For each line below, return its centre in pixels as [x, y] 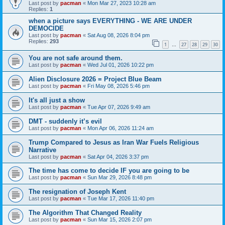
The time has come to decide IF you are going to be [109, 170]
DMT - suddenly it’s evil [65, 121]
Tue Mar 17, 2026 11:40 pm [121, 198]
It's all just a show [57, 100]
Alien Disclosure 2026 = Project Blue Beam [95, 79]
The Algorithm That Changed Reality [85, 212]
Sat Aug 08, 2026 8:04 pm [119, 35]
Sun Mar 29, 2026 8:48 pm [120, 177]
